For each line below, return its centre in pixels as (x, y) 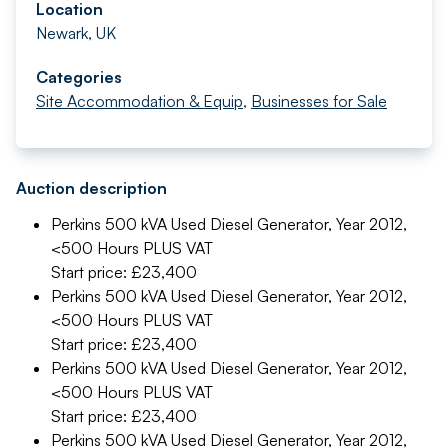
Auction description (91, 188)
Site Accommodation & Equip (139, 101)
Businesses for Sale (319, 101)
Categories (79, 77)
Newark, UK (76, 33)
